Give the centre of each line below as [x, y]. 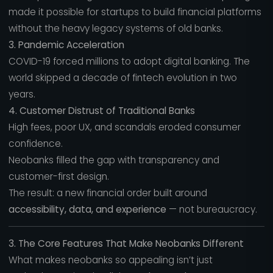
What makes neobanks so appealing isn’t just [110, 260]
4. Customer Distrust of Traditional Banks [101, 111]
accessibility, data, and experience [87, 210]
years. [22, 94]
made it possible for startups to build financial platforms [135, 12]
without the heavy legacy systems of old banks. [115, 29]
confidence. [35, 144]
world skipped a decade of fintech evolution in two [122, 78]
